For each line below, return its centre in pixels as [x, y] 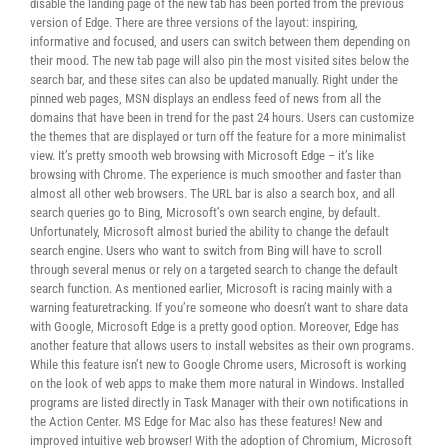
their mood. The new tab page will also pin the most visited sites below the [219, 60]
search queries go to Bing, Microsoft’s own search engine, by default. [205, 212]
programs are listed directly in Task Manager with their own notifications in [219, 402]
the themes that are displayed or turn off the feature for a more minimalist [218, 136]
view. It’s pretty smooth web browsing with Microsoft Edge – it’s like [202, 155]
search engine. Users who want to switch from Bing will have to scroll [206, 250]
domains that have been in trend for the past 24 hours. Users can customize [222, 117]
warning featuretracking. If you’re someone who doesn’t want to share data [219, 307]
